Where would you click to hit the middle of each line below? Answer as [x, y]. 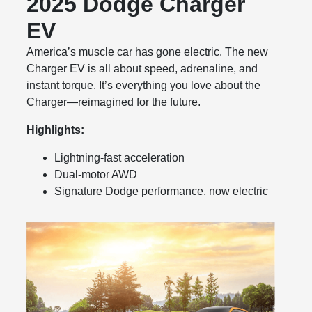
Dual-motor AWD [96, 175]
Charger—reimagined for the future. [114, 102]
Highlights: [56, 130]
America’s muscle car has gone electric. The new [148, 52]
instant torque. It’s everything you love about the [144, 86]
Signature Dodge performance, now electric [162, 192]
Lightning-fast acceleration [120, 158]
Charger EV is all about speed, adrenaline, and [142, 69]
